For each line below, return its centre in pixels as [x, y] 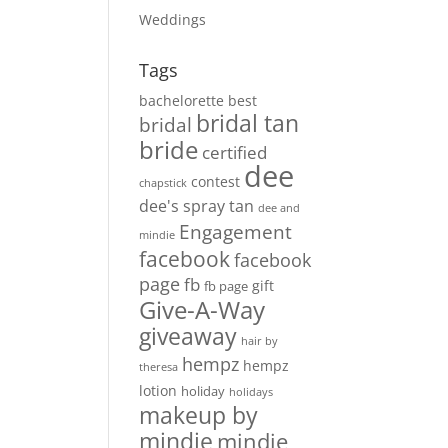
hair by [260, 341]
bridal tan [248, 123]
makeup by [199, 415]
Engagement [236, 231]
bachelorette [182, 100]
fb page [226, 286]
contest [216, 181]
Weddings [173, 19]
